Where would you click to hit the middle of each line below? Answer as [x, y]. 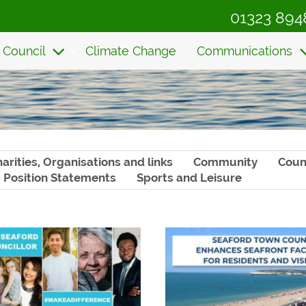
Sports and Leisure [189, 178]
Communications [246, 51]
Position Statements [59, 178]
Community [225, 162]
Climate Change [130, 51]
